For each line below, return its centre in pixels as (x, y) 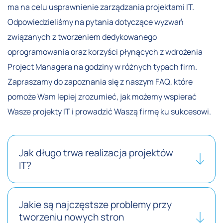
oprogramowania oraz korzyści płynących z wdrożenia (105, 52)
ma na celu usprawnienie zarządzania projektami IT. (101, 7)
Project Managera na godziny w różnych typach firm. (102, 67)
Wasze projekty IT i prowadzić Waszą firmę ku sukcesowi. (109, 112)
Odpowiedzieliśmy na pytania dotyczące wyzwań (96, 22)
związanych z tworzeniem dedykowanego (82, 37)
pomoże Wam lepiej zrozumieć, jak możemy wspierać (102, 97)
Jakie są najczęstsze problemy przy (96, 205)
